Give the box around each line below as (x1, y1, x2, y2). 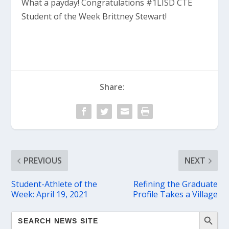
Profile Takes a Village (132, 189, 218, 200)
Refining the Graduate (133, 178, 218, 190)
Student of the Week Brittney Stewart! (21, 11, 167, 22)
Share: (99, 81, 125, 93)
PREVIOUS (24, 155, 62, 166)
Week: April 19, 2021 (11, 189, 88, 200)
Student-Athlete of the (11, 178, 98, 190)
